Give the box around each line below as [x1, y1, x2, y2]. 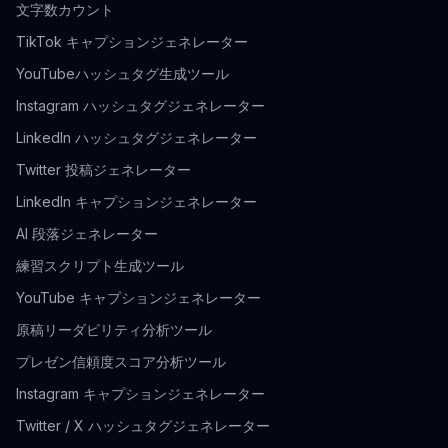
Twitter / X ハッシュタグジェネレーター [16, 417, 270, 435]
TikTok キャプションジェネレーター [16, 33, 248, 51]
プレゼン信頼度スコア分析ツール [16, 353, 226, 371]
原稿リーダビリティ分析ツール [16, 321, 212, 339]
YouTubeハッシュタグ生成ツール [16, 65, 229, 83]
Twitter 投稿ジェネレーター [16, 161, 191, 179]
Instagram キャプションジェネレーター [16, 385, 265, 403]
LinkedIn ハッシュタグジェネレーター [16, 129, 257, 147]
